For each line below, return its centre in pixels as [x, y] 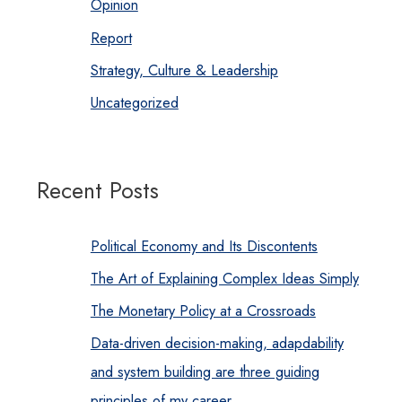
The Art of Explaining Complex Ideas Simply [224, 278]
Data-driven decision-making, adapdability [217, 342]
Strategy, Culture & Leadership [184, 70]
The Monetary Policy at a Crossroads [203, 310]
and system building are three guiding [205, 371]
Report [111, 37]
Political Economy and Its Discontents [204, 245]
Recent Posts [97, 190]
